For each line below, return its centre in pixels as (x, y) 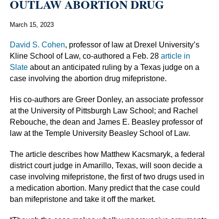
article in (175, 56)
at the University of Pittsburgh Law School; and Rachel (104, 110)
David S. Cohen (37, 44)
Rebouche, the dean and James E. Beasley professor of (106, 122)
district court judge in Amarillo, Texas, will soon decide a (106, 165)
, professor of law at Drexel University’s (132, 44)
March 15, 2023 (32, 24)
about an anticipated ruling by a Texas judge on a (114, 67)
